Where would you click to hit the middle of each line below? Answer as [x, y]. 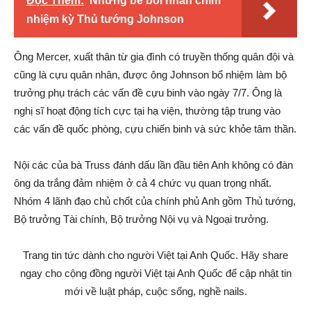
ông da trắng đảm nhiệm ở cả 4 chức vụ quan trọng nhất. [143, 183]
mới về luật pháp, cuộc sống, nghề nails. [155, 291]
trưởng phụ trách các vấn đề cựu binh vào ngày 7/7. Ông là [148, 93]
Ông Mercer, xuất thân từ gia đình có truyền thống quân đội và [154, 57]
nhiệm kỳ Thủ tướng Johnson [105, 19]
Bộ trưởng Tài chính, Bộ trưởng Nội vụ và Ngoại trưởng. [141, 219]
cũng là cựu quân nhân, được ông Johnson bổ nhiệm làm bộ [150, 75]
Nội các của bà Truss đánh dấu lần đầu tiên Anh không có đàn [153, 165]
